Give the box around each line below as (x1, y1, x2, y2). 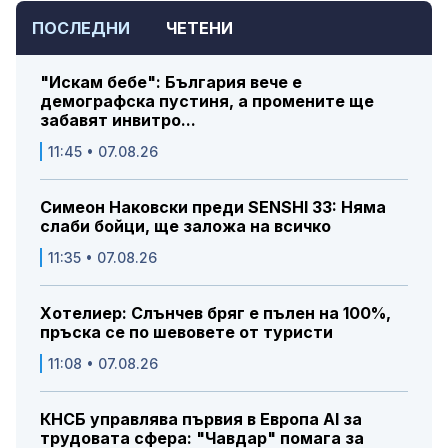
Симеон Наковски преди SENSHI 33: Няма (40, 197, 386, 218)
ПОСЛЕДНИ (32, 18, 130, 39)
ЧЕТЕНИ (166, 18, 233, 39)
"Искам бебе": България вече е (40, 72, 302, 93)
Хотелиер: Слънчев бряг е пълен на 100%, (40, 303, 391, 324)
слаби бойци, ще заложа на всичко (40, 216, 331, 237)
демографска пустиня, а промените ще (40, 91, 374, 112)
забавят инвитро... (40, 110, 196, 131)
